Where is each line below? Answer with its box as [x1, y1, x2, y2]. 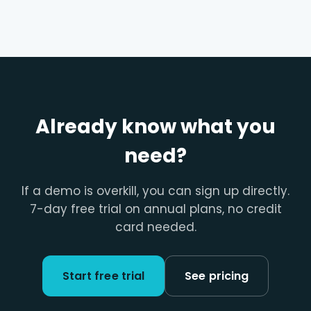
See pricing [185, 268, 249, 285]
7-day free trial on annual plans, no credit [29, 201, 282, 218]
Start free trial [62, 268, 145, 285]
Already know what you [35, 113, 276, 141]
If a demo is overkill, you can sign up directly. [22, 183, 289, 200]
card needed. [115, 219, 196, 236]
